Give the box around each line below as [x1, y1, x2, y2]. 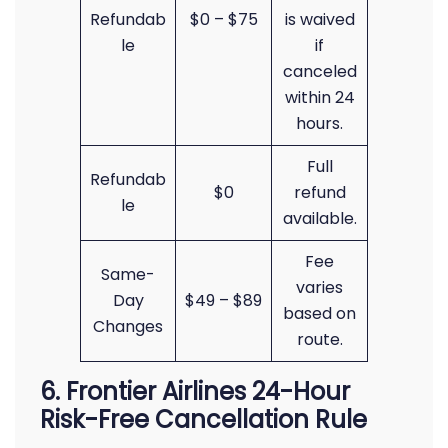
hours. [296, 112, 343, 135]
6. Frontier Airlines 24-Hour [40, 375, 350, 408]
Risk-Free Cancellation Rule [40, 403, 367, 436]
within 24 [284, 86, 355, 109]
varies [296, 276, 343, 299]
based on [283, 302, 356, 325]
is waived [284, 8, 355, 31]
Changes [93, 315, 163, 338]
